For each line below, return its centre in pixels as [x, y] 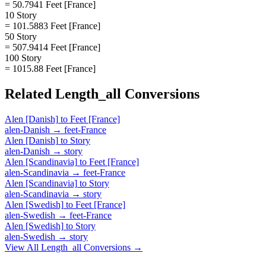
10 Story [21, 15]
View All [23, 247]
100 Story [23, 58]
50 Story [21, 36]
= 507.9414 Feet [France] [53, 47]
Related [30, 94]
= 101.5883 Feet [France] [53, 26]
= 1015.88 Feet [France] [50, 68]
